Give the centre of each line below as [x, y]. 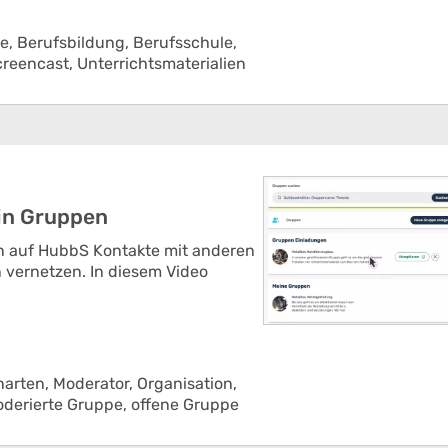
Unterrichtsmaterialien [161, 63]
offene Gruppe [185, 404]
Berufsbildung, [75, 42]
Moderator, [95, 383]
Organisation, [187, 383]
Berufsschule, [185, 42]
